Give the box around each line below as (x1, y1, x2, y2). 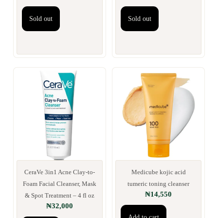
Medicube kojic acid (131, 168, 186, 176)
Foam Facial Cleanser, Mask (22, 180, 96, 187)
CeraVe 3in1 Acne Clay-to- (24, 168, 95, 176)
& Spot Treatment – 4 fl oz (24, 191, 94, 199)
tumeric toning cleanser (127, 180, 190, 187)
